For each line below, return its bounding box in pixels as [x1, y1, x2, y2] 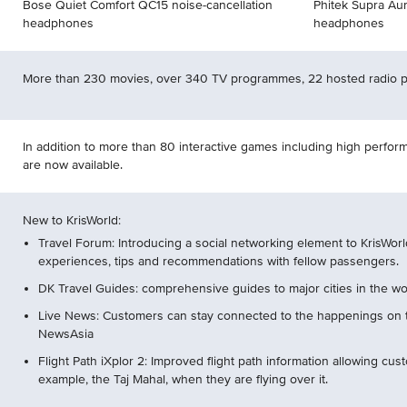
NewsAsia [38, 326, 94, 342]
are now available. [23, 157, 123, 173]
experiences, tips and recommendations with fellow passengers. [38, 253, 399, 269]
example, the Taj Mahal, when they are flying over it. [38, 372, 328, 387]
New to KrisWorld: [23, 213, 121, 228]
